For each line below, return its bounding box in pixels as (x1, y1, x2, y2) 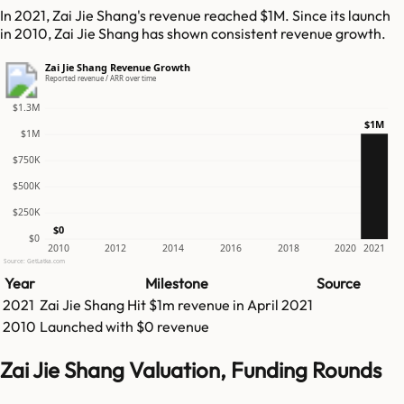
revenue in (178, 296, 247, 315)
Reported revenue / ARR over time (44, 73, 157, 84)
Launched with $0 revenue (40, 317, 209, 336)
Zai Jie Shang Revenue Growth (44, 60, 190, 75)
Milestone (144, 274, 208, 293)
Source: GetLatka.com (3, 257, 65, 266)
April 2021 (247, 296, 313, 315)
